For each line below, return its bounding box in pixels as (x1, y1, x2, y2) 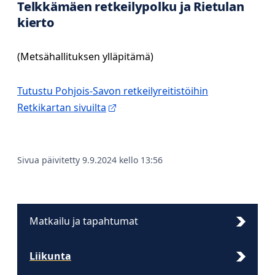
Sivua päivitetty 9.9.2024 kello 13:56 (17, 154, 163, 166)
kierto (17, 14, 55, 31)
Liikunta (29, 249, 71, 263)
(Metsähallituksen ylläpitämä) (17, 50, 153, 63)
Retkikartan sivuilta (17, 101, 106, 114)
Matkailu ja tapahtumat (29, 214, 138, 228)
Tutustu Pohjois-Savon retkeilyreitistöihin (17, 84, 208, 98)
